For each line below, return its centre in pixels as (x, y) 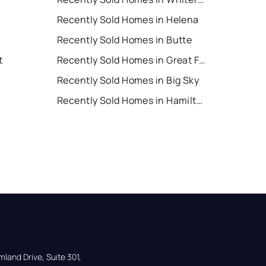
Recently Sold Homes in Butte (125, 40)
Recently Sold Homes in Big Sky (128, 80)
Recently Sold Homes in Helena (128, 20)
